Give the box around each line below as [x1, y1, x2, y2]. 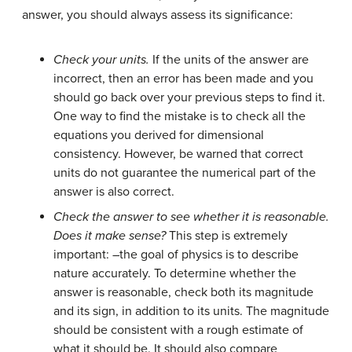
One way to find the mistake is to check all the [53, 108, 306, 125]
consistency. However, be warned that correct [53, 146, 303, 163]
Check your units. [53, 52, 149, 68]
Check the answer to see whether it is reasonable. [53, 209, 329, 225]
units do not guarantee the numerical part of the [53, 165, 316, 181]
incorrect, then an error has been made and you [53, 71, 313, 87]
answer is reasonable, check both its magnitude [53, 284, 313, 301]
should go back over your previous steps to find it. [53, 90, 325, 106]
